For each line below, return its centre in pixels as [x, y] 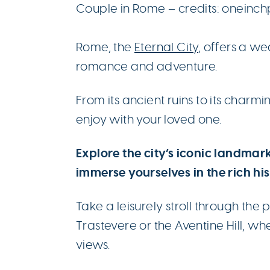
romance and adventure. [147, 66]
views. [93, 244]
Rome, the [105, 47]
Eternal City [166, 47]
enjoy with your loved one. [149, 119]
